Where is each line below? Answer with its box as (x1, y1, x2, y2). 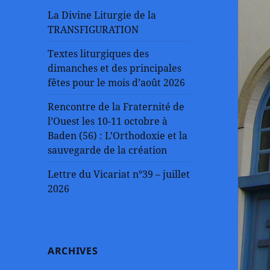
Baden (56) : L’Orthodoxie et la (48, 128, 188, 142)
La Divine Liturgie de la (48, 8, 157, 22)
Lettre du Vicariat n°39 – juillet (48, 167, 190, 181)
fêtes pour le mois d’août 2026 (48, 75, 186, 89)
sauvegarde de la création (48, 143, 168, 157)
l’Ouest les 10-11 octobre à (48, 114, 168, 128)
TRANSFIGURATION (48, 22, 139, 36)
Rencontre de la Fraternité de (48, 99, 185, 113)
